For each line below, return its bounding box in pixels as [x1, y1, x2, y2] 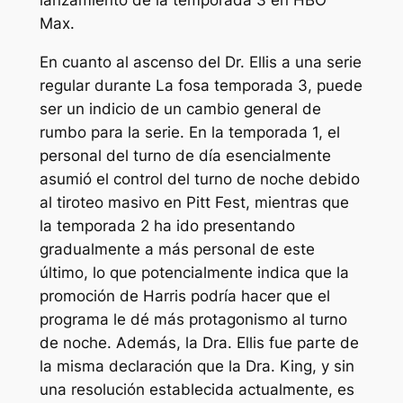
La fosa [155, 76, 214, 94]
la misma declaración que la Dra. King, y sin [39, 356, 354, 375]
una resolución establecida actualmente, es [39, 380, 354, 399]
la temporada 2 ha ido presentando [39, 216, 295, 235]
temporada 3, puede [213, 76, 363, 94]
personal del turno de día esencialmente [39, 146, 331, 165]
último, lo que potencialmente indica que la [39, 263, 349, 282]
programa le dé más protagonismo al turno [39, 309, 347, 328]
